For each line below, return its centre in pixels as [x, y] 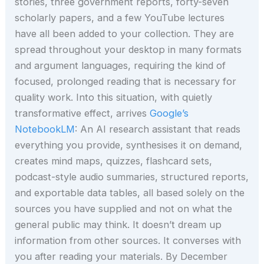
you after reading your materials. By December [121, 257]
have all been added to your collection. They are [125, 34]
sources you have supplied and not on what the [124, 209]
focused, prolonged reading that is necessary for [126, 82]
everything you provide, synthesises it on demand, [129, 145]
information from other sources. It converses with [128, 241]
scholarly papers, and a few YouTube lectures [120, 18]
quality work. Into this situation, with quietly [114, 98]
